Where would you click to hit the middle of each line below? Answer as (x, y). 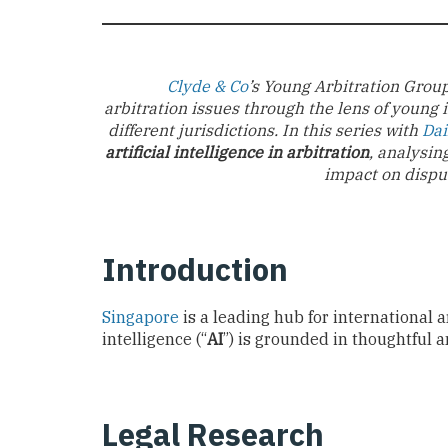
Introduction (195, 269)
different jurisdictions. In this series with (264, 129)
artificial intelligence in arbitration (237, 151)
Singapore (140, 317)
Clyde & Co (207, 85)
